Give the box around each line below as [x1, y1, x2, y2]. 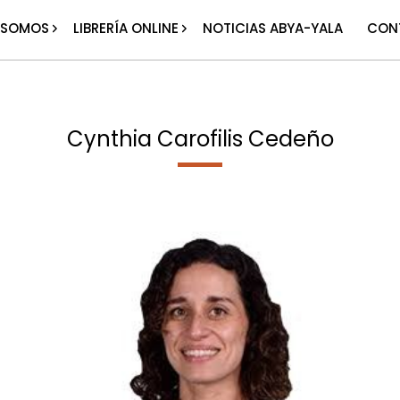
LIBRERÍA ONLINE [73, 19, 179, 37]
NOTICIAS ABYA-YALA [203, 19, 344, 37]
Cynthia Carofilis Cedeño [66, 124, 334, 154]
